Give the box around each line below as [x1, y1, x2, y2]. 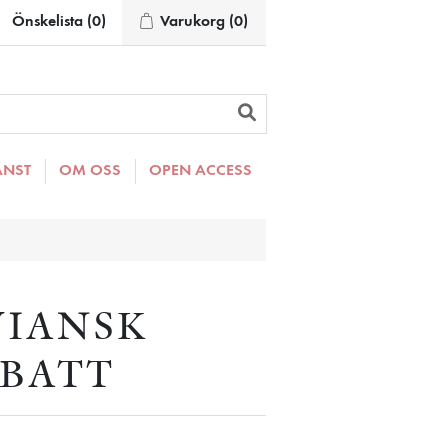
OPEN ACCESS [149, 163, 252, 179]
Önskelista [12, 14, 83, 30]
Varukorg [160, 14, 225, 30]
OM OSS [59, 163, 121, 179]
